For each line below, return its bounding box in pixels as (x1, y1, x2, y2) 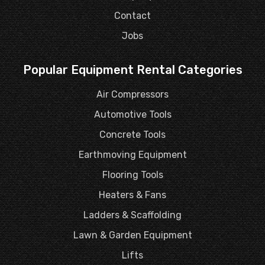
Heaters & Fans (99, 189, 166, 201)
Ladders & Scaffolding (83, 209, 182, 221)
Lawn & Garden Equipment (73, 229, 192, 241)
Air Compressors (96, 88, 169, 100)
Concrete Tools (99, 128, 166, 140)
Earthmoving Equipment (78, 148, 187, 160)
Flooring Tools (102, 169, 163, 180)
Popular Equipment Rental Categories (22, 62, 243, 77)
